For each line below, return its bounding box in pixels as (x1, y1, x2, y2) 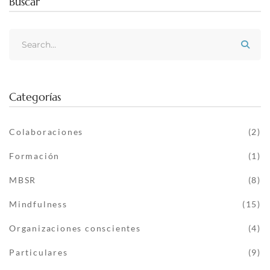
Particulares (9, 247, 68, 257)
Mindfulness (9, 199, 67, 209)
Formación (9, 151, 60, 161)
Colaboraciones (9, 127, 84, 137)
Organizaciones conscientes (9, 223, 141, 233)
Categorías (9, 90, 61, 104)
